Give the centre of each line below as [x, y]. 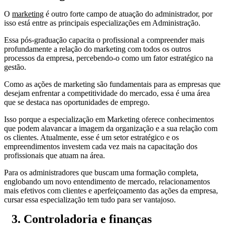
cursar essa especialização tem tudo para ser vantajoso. [90, 199]
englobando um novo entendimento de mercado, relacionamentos [107, 181]
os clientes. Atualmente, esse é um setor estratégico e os [91, 137]
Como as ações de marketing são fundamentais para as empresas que [112, 84]
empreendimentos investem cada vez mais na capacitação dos [101, 146]
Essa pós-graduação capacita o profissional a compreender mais [104, 40]
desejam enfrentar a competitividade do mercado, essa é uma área [107, 93]
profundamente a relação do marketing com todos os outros [97, 49]
